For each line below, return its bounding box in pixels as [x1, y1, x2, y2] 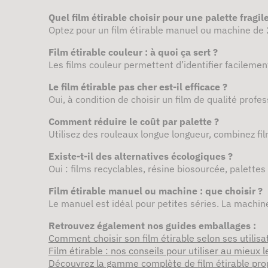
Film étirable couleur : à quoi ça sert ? [48, 46, 218, 59]
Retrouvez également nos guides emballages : [48, 220, 256, 232]
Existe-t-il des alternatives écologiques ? [48, 150, 233, 163]
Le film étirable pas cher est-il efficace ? [48, 81, 227, 93]
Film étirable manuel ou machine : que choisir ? [48, 185, 263, 197]
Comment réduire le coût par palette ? [48, 115, 219, 128]
